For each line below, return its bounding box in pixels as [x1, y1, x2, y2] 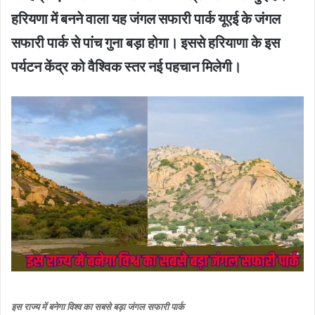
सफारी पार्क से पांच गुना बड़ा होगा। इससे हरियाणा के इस [11, 34, 280, 51]
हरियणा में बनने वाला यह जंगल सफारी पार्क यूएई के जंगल [11, 10, 281, 27]
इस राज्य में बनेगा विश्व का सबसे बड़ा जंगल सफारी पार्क [11, 301, 184, 313]
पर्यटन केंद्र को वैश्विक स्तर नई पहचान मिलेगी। [11, 58, 241, 75]
